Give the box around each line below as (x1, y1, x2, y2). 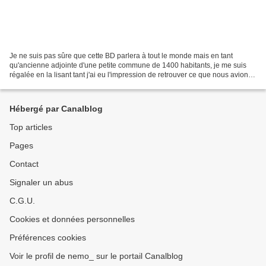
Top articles (9, 122, 52, 132)
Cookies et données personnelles (9, 214, 135, 224)
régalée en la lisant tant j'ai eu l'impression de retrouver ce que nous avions (9, 70, 252, 79)
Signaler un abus (9, 178, 73, 187)
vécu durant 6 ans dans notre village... (9, 80, 132, 88)
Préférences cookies (9, 233, 86, 242)
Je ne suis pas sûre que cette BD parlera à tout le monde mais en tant (9, 51, 233, 60)
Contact (9, 159, 39, 169)
